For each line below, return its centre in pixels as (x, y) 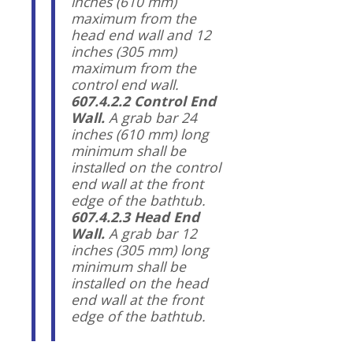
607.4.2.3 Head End (135, 216)
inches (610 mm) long (140, 134)
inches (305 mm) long (140, 249)
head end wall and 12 (141, 34)
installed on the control (146, 167)
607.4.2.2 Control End (143, 100)
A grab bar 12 (151, 233)
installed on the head (139, 282)
